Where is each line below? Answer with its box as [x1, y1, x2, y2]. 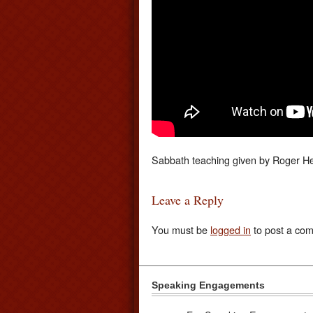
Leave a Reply [152, 191, 224, 209]
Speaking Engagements [152, 279, 265, 291]
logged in [210, 221, 251, 237]
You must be [152, 221, 210, 237]
